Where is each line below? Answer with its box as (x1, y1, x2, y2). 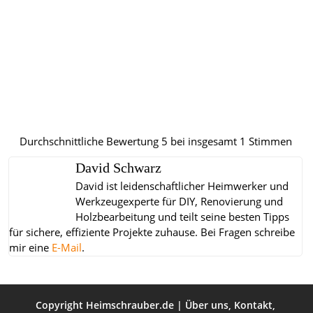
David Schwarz (75, 161, 161, 176)
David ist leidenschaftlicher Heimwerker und (75, 179, 289, 194)
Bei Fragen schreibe (198, 225, 295, 240)
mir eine (9, 240, 52, 256)
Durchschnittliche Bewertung (19, 134, 161, 150)
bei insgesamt (167, 134, 240, 150)
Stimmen (245, 134, 292, 150)
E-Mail (52, 240, 82, 256)
